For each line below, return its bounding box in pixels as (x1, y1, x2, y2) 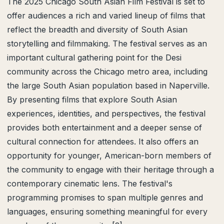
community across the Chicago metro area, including (7, 66, 207, 76)
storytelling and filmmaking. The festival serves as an (7, 38, 207, 48)
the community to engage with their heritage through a (7, 164, 214, 174)
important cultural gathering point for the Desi (7, 52, 181, 62)
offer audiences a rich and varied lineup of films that (7, 10, 205, 20)
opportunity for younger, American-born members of (7, 150, 211, 160)
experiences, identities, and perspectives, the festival (7, 108, 205, 118)
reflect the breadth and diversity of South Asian (7, 24, 187, 34)
